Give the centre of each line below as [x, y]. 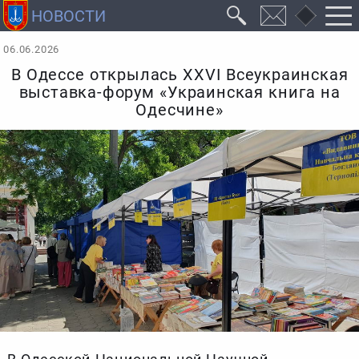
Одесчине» [179, 111]
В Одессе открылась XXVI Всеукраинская [179, 75]
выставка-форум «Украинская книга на [179, 93]
